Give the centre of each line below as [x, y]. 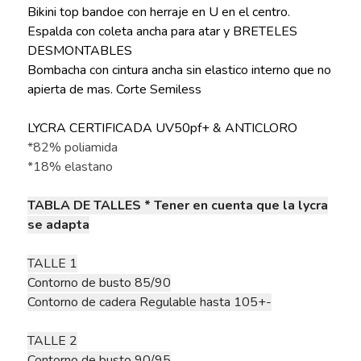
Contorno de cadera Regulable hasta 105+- [149, 303]
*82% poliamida [72, 148]
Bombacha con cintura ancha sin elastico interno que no [179, 71]
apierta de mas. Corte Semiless [114, 90]
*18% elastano [70, 167]
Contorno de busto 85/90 [99, 283]
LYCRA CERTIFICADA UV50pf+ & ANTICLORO [162, 129]
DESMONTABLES [79, 51]
